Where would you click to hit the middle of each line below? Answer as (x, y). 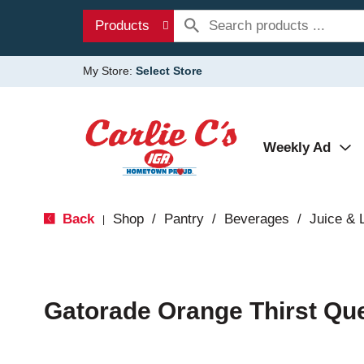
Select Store (169, 71)
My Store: (109, 71)
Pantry (184, 219)
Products (122, 26)
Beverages (256, 219)
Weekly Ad (297, 147)
